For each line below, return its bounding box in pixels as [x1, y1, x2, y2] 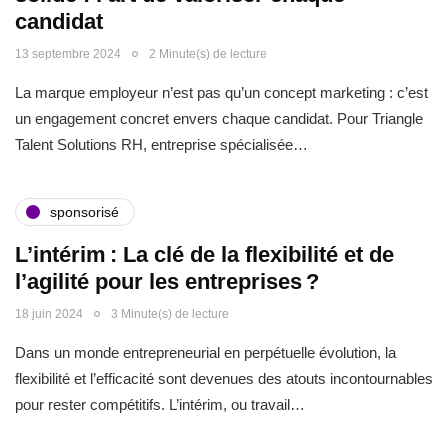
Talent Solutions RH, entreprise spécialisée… [15, 136, 308, 153]
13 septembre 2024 [15, 47, 121, 61]
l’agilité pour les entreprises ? [15, 269, 319, 294]
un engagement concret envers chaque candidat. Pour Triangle [15, 110, 423, 127]
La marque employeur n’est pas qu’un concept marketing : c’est [15, 84, 428, 101]
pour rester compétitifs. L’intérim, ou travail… [15, 396, 305, 413]
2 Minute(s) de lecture [149, 47, 267, 61]
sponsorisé [50, 203, 119, 220]
